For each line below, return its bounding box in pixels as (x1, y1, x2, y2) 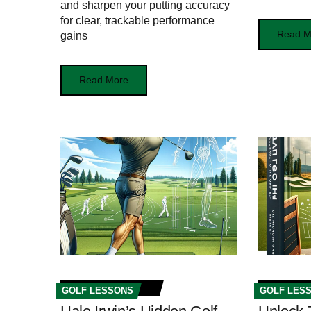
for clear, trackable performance (60, 15, 215, 27)
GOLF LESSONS (62, 285, 133, 296)
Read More (79, 74, 128, 86)
